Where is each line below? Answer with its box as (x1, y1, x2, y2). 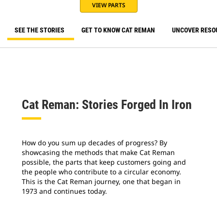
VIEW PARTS (92, 1, 125, 9)
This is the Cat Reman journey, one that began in (22, 177, 181, 186)
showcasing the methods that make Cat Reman (22, 148, 175, 157)
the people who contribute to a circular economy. (22, 167, 181, 176)
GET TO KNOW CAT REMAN (81, 26, 155, 34)
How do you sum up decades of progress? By (22, 138, 167, 147)
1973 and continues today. (22, 186, 107, 196)
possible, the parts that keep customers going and (22, 157, 186, 167)
